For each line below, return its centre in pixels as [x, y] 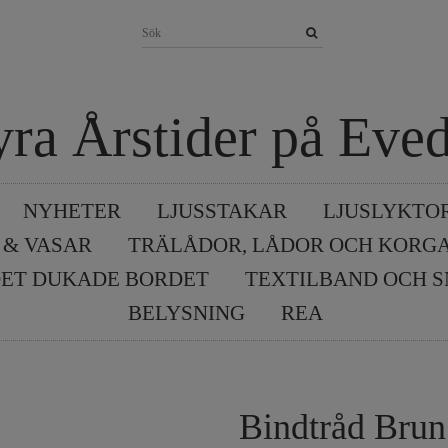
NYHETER [71, 211]
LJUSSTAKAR [221, 211]
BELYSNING [186, 313]
